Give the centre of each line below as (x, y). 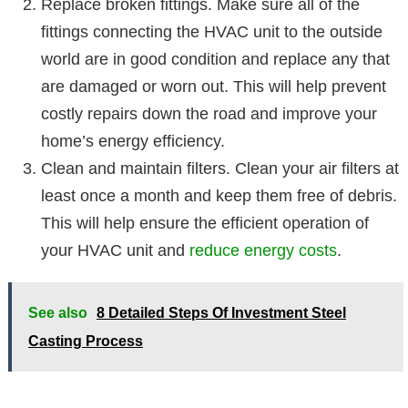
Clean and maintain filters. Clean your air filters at (220, 168)
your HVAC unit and (115, 250)
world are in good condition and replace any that (215, 59)
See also (58, 312)
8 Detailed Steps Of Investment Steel (221, 312)
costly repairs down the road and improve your (209, 113)
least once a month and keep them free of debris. (219, 195)
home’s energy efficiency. (133, 141)
